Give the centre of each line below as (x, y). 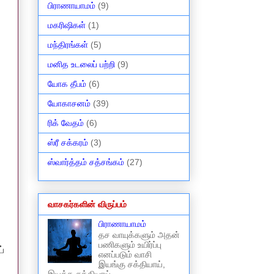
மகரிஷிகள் (67, 25)
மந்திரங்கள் (68, 45)
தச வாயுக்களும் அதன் (139, 235)
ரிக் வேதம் (66, 123)
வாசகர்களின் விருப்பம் (87, 204)
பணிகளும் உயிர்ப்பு (130, 245)
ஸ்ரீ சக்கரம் (68, 143)
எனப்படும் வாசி (125, 255)
